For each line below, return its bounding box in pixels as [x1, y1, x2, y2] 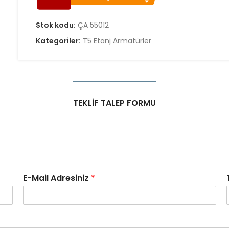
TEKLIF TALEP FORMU [73, 97, 156, 109]
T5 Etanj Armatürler [83, 36, 152, 46]
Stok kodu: [36, 20, 78, 30]
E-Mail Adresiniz [23, 172, 91, 184]
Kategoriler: [36, 36, 83, 46]
